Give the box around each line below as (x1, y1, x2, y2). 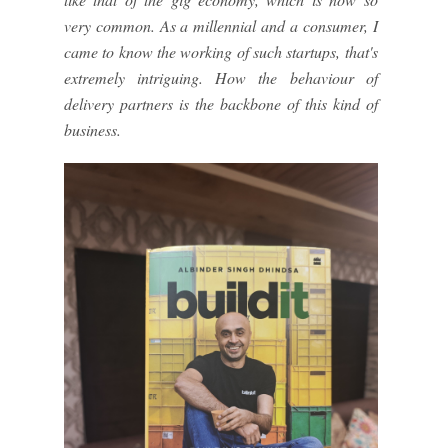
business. (64, 119, 121, 141)
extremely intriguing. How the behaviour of (64, 67, 378, 89)
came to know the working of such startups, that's (64, 41, 378, 63)
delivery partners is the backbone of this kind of (64, 93, 378, 115)
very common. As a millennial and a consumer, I (64, 15, 378, 37)
